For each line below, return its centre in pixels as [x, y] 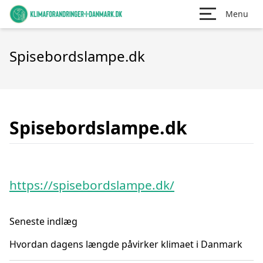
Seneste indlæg [43, 221]
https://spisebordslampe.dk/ [92, 185]
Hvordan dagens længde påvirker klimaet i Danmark [126, 244]
